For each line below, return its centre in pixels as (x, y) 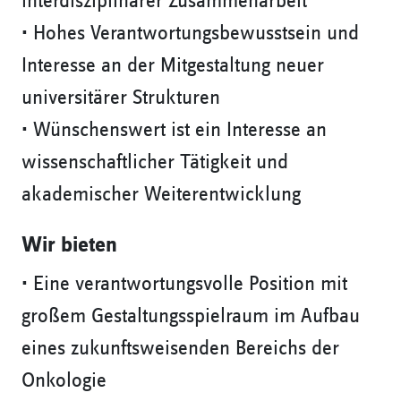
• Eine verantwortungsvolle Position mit (184, 284)
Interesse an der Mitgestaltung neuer (173, 66)
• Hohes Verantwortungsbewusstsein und (190, 34)
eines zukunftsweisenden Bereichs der (180, 349)
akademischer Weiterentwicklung (161, 195)
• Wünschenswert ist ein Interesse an (174, 130)
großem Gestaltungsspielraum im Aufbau (191, 316)
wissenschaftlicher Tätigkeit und (155, 162)
